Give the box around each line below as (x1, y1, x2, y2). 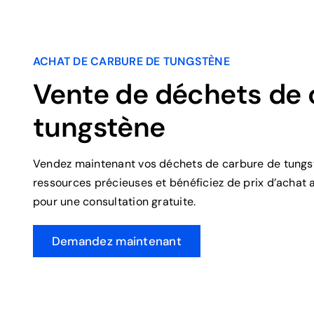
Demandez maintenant (51, 233, 182, 250)
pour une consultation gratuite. (32, 194, 196, 210)
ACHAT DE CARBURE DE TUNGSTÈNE (32, 54, 230, 69)
